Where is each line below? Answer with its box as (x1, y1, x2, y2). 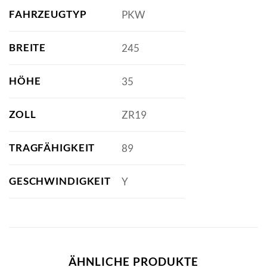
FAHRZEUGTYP (9, 8, 87, 21)
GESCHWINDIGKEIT (9, 175, 111, 188)
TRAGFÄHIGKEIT (9, 141, 95, 154)
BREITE (9, 41, 46, 54)
